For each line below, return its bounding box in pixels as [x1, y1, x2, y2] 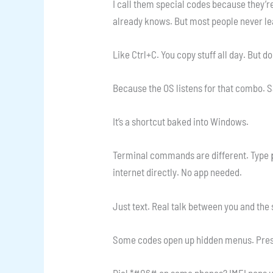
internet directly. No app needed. [113, 166, 243, 179]
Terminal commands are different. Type [113, 149, 271, 161]
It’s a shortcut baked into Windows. [113, 115, 249, 128]
